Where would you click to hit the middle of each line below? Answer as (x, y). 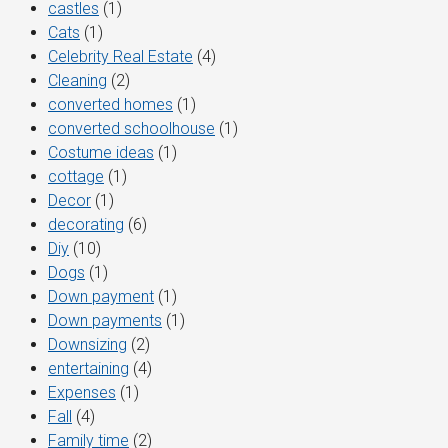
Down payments (105, 321)
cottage (76, 177)
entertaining (88, 369)
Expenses (82, 393)
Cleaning (77, 81)
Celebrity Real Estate (120, 57)
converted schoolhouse (131, 129)
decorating (86, 225)
